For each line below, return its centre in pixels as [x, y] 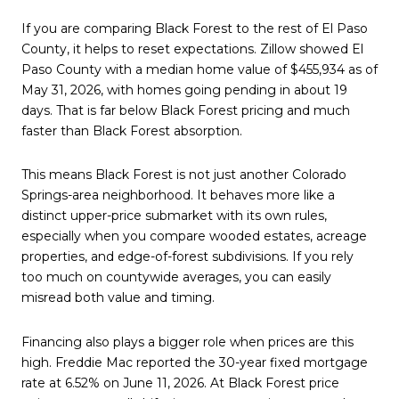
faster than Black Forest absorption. [132, 130]
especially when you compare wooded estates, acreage [194, 236]
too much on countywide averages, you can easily [176, 277]
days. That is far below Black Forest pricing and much [186, 110]
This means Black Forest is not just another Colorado [184, 175]
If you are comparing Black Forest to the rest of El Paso [195, 28]
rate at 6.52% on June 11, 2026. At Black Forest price [180, 383]
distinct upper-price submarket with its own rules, [174, 216]
